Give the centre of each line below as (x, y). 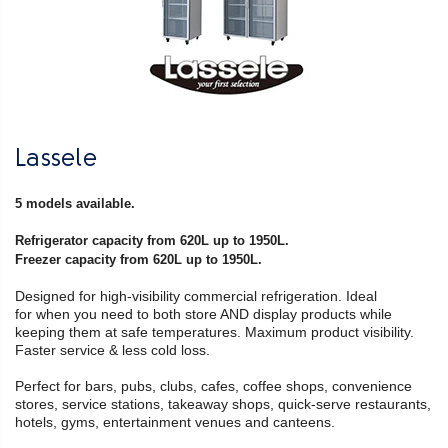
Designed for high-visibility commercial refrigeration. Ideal (196, 296)
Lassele (56, 160)
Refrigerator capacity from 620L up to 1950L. (152, 240)
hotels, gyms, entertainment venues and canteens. (177, 422)
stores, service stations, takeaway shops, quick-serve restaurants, (223, 404)
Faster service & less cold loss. (112, 350)
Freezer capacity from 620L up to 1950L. (138, 259)
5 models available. (77, 203)
